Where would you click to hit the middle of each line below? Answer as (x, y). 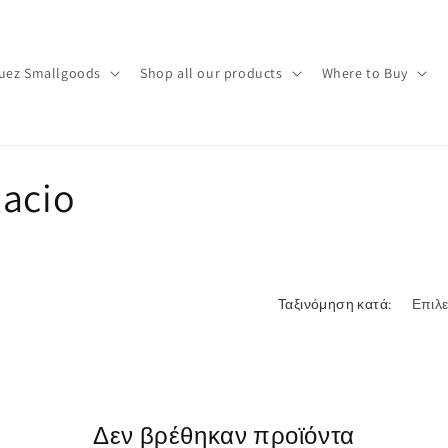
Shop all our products (211, 72)
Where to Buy (364, 72)
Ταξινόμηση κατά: (335, 304)
